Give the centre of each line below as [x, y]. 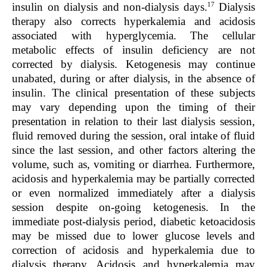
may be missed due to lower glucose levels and [133, 235]
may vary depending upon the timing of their [133, 107]
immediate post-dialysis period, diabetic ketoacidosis [133, 221]
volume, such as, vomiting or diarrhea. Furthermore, [133, 164]
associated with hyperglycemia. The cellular [133, 35]
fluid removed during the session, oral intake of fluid [133, 135]
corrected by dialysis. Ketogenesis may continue [133, 64]
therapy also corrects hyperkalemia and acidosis [133, 21]
